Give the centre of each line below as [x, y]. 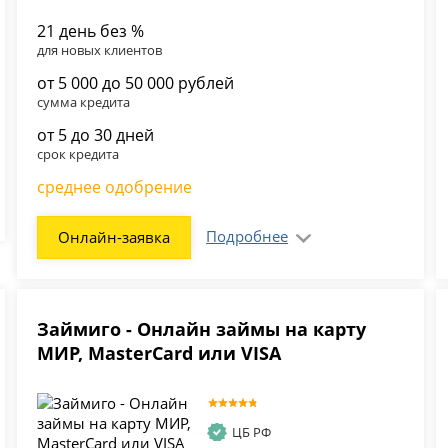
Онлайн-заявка [114, 236]
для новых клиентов [100, 49]
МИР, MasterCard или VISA [159, 352]
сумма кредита [84, 101]
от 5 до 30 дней [96, 134]
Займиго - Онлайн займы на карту [202, 328]
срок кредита [78, 153]
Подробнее [247, 235]
